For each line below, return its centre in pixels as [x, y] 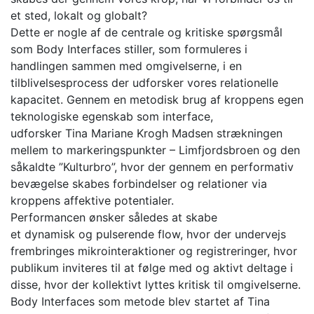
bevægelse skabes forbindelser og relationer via [139, 183]
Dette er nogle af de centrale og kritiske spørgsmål [146, 32]
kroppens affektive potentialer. [92, 200]
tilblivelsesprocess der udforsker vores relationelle [144, 82]
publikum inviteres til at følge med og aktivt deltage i [152, 267]
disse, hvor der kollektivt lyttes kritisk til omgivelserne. [156, 284]
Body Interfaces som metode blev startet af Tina [140, 301]
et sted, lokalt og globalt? [79, 15]
